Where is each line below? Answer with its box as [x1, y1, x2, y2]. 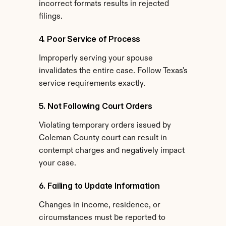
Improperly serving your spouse [38, 54, 153, 63]
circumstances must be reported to [38, 214, 165, 222]
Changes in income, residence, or [38, 201, 160, 209]
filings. [38, 13, 63, 21]
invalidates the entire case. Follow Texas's [38, 67, 188, 75]
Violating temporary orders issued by [38, 122, 171, 130]
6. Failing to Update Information [38, 181, 160, 191]
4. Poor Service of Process [38, 34, 141, 44]
